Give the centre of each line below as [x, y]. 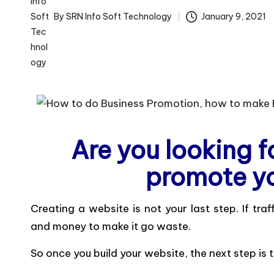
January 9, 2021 [234, 17]
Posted [45, 23]
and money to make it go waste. [111, 226]
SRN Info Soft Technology [119, 17]
